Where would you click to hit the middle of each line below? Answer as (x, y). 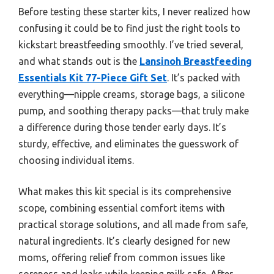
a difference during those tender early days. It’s (122, 127)
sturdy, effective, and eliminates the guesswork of (128, 143)
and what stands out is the (79, 61)
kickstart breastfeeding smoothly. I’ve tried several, (131, 44)
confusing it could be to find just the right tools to (129, 28)
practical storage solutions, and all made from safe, (133, 224)
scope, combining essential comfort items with (122, 208)
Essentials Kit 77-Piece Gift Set (93, 77)
